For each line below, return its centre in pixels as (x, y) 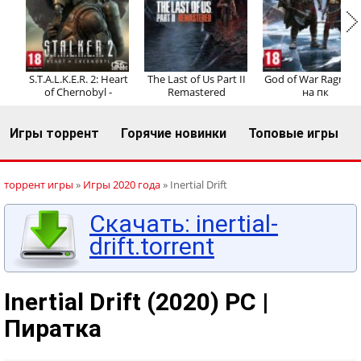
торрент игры (39, 185)
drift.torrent (152, 246)
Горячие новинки (174, 133)
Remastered (197, 92)
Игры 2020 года (122, 185)
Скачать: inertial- (184, 224)
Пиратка (53, 328)
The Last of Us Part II (197, 79)
